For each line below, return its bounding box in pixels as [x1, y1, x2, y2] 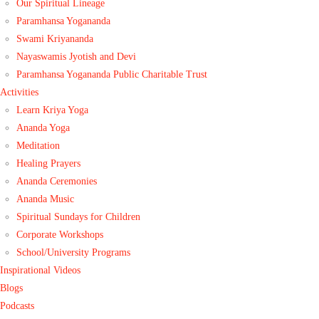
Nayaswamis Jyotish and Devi [16, 51, 137, 62]
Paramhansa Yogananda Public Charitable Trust [16, 68, 208, 80]
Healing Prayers [16, 157, 81, 169]
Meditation [16, 140, 61, 151]
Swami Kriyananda [16, 33, 94, 44]
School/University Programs [16, 246, 131, 258]
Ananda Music [16, 193, 75, 204]
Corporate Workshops [16, 229, 104, 240]
